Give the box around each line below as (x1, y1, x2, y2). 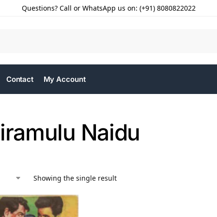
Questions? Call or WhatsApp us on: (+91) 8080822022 (21, 3, 196, 13)
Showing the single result (33, 173, 117, 183)
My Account (43, 75, 86, 84)
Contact (6, 75, 34, 84)
